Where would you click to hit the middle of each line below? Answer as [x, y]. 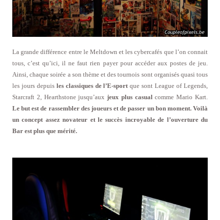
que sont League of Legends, [168, 86]
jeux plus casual [130, 97]
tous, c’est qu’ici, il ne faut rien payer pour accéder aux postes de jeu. [110, 63]
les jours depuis [33, 86]
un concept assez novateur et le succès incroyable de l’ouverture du [110, 120]
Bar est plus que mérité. [45, 131]
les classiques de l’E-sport [91, 86]
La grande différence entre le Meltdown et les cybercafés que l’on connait [110, 52]
